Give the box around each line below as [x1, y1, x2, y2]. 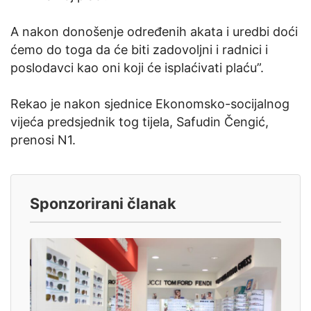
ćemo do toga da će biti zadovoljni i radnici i [10, 42, 268, 58]
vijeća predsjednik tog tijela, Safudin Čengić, [10, 115, 269, 130]
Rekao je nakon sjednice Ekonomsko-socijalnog [10, 96, 289, 112]
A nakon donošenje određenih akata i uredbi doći [10, 24, 298, 40]
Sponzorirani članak [30, 194, 176, 213]
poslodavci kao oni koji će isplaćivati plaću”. [10, 60, 264, 76]
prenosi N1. [10, 133, 76, 148]
